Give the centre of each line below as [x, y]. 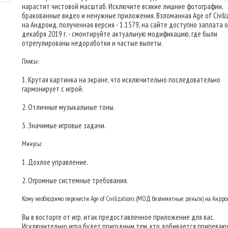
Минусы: [32, 144]
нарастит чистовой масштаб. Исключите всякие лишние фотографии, [122, 6]
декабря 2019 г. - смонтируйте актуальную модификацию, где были [120, 34]
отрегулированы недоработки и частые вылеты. [92, 43]
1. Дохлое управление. [55, 162]
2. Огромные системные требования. [75, 180]
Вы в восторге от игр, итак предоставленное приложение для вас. [118, 217]
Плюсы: [30, 61]
